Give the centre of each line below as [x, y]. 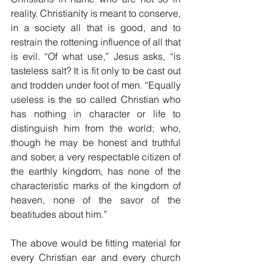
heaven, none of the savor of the [96, 200]
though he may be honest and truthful [96, 142]
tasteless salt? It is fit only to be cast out [96, 70]
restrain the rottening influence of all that [96, 42]
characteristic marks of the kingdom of [96, 185]
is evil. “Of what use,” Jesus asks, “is [96, 56]
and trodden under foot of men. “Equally [96, 85]
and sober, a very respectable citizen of [96, 156]
